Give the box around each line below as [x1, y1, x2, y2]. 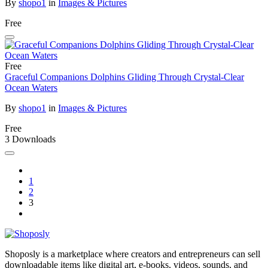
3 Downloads [5, 134, 56, 144]
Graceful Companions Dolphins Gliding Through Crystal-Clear [5, 72, 244, 82]
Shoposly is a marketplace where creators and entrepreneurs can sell [5, 249, 260, 259]
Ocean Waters [5, 83, 57, 93]
